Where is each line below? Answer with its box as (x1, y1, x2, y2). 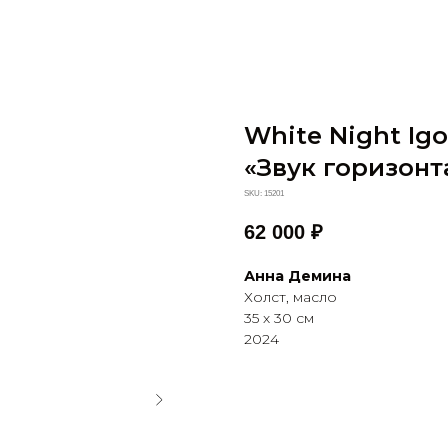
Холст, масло (244, 288, 337, 307)
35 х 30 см (244, 309, 314, 328)
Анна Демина (244, 267, 351, 286)
